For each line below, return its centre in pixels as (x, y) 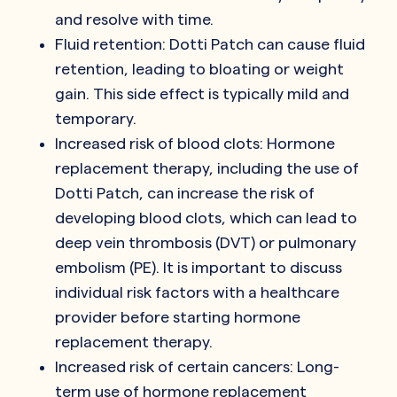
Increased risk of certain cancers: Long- (197, 366)
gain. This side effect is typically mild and (202, 93)
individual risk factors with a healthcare (197, 292)
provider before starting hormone (178, 316)
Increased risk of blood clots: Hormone (195, 143)
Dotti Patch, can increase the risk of (185, 192)
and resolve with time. (134, 19)
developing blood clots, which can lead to (206, 217)
